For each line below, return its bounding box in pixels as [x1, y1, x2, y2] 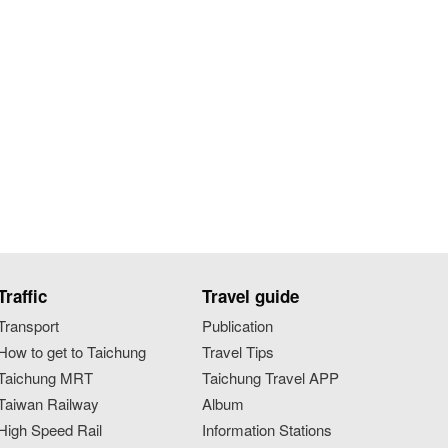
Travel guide [201, 283, 299, 308]
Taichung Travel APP [201, 366, 339, 388]
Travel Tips [201, 340, 274, 362]
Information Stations [201, 418, 332, 440]
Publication [201, 314, 273, 336]
